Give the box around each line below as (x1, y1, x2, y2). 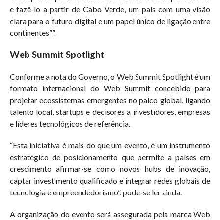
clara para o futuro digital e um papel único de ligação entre (9, 16, 211, 26)
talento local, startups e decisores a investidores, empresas (9, 107, 211, 116)
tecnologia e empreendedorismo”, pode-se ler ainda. (9, 187, 182, 197)
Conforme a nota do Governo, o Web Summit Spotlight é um (9, 71, 211, 81)
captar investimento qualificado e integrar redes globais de (9, 175, 211, 185)
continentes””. (9, 27, 55, 37)
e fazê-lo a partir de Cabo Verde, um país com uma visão (9, 4, 211, 14)
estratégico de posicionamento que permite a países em (9, 152, 211, 162)
